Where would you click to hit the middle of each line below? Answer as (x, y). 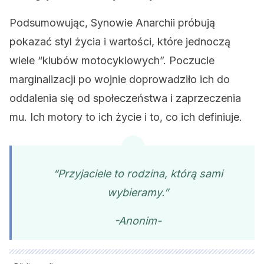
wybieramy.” (138, 192)
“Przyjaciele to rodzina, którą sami (138, 174)
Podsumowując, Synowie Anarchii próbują (112, 23)
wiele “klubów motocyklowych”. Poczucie (112, 60)
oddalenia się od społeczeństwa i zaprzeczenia (125, 98)
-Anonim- (138, 221)
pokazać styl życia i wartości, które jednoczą (120, 42)
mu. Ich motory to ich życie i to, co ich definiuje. (126, 117)
